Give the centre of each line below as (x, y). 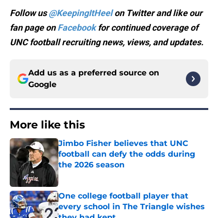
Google (42, 85)
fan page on (34, 28)
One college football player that (123, 196)
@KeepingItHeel (81, 13)
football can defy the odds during (127, 154)
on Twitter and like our (157, 13)
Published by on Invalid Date (100, 174)
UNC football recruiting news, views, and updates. (107, 42)
